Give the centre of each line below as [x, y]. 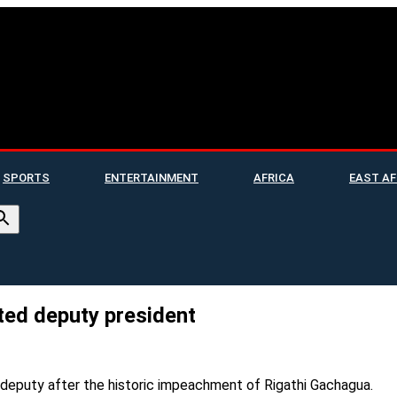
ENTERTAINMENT [152, 178]
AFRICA [274, 178]
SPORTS [26, 178]
